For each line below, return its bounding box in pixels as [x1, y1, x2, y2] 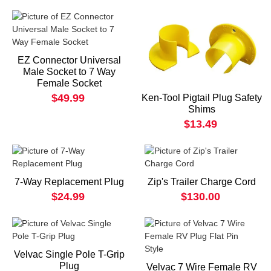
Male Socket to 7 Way [23, 66, 116, 77]
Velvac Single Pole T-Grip [14, 249, 125, 260]
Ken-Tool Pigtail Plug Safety [142, 93, 262, 103]
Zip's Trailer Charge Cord [148, 177, 256, 188]
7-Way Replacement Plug [15, 177, 124, 188]
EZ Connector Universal [18, 54, 121, 65]
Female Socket [37, 77, 102, 88]
